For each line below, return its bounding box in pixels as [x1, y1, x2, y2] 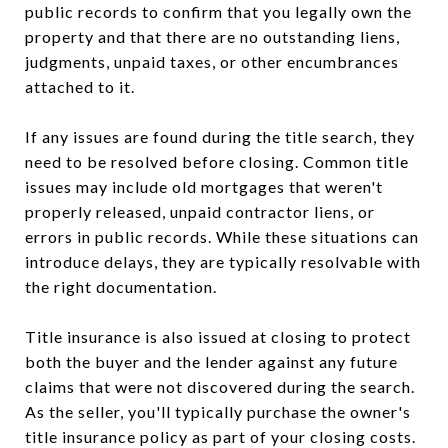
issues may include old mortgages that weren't [25, 176, 383, 196]
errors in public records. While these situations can [25, 226, 419, 246]
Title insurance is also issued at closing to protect [25, 326, 411, 346]
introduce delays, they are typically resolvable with [25, 251, 421, 271]
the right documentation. [25, 276, 217, 296]
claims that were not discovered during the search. [25, 376, 415, 396]
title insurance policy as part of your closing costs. [25, 426, 416, 446]
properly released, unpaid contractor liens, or [25, 201, 375, 221]
